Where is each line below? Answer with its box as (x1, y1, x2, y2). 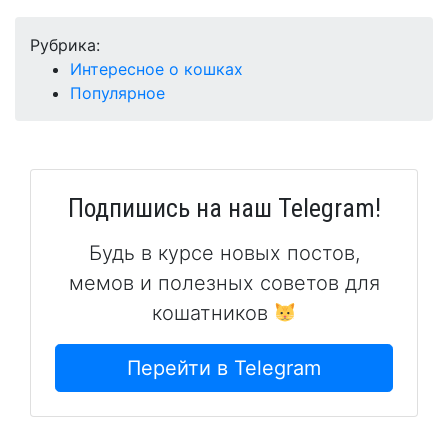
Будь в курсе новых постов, (88, 241, 360, 266)
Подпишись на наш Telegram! (67, 193, 381, 224)
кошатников (151, 301, 274, 326)
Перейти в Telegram (127, 356, 321, 381)
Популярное (70, 83, 165, 104)
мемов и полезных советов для (68, 271, 380, 296)
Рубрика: (30, 35, 100, 56)
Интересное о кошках (70, 59, 243, 80)
